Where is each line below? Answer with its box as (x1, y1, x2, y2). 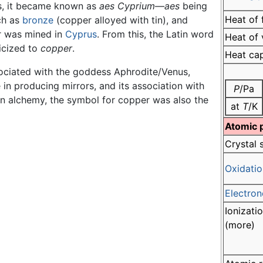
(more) (225, 219, 255, 231)
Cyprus (65, 28, 97, 41)
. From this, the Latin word (97, 28, 214, 41)
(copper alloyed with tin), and (53, 14, 188, 26)
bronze (22, 14, 53, 26)
